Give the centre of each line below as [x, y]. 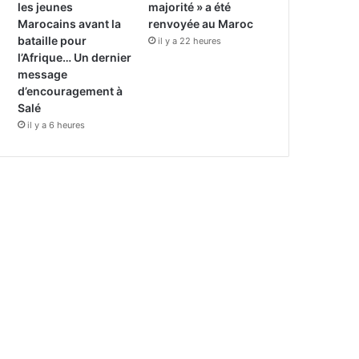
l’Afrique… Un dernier [75, 58]
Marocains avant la [70, 24]
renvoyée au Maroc [201, 24]
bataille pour [52, 41]
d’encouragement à [71, 91]
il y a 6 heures [56, 125]
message [43, 75]
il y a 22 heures [190, 41]
